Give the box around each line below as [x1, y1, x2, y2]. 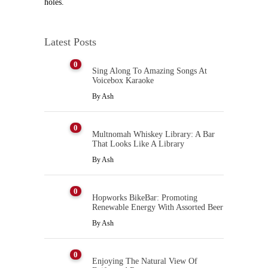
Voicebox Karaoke [92, 75, 154, 85]
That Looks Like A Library [92, 139, 184, 148]
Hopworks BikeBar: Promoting [92, 193, 197, 202]
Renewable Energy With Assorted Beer [92, 202, 223, 212]
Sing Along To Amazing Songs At [92, 66, 207, 75]
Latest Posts [44, 35, 96, 48]
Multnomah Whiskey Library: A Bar [92, 129, 215, 139]
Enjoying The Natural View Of [92, 256, 197, 266]
